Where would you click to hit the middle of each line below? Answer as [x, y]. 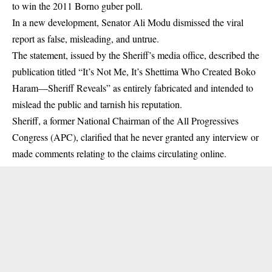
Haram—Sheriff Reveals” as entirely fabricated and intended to [133, 88]
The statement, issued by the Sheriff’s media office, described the [136, 55]
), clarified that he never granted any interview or [166, 137]
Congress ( [33, 137]
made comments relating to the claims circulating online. [119, 154]
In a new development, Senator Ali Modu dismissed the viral [128, 22]
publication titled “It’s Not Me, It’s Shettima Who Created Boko [134, 72]
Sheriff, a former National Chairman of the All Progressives [125, 121]
